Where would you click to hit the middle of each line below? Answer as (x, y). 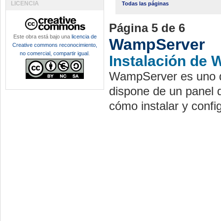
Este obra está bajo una (42, 37)
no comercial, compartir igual (54, 53)
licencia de (84, 37)
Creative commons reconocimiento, (55, 45)
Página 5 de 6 (147, 28)
